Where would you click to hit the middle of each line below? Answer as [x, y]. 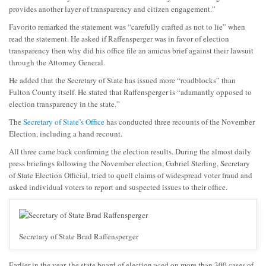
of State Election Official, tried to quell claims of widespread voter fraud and [131, 175]
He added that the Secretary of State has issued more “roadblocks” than [122, 80]
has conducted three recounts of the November [180, 121]
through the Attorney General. [57, 62]
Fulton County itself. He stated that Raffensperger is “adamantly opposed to [130, 92]
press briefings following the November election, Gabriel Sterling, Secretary [129, 163]
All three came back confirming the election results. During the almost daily [130, 151]
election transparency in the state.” [64, 104]
